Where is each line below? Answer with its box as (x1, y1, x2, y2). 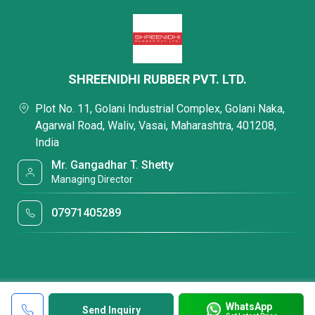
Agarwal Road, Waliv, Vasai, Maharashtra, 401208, (35, 119, 276, 132)
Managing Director (51, 174, 134, 185)
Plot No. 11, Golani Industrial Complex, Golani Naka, (35, 102, 285, 115)
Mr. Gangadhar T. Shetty (51, 158, 174, 172)
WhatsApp (225, 300, 272, 312)
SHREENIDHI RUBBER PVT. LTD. (68, 72, 247, 86)
